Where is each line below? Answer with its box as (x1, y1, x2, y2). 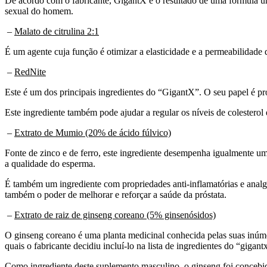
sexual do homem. (5, 5, 73, 16)
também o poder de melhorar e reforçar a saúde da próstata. (5, 189, 226, 200)
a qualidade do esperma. (5, 158, 95, 169)
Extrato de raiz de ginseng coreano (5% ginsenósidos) (14, 209, 216, 220)
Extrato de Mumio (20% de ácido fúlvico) (14, 127, 171, 138)
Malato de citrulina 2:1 (14, 26, 99, 36)
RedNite (14, 66, 46, 77)
